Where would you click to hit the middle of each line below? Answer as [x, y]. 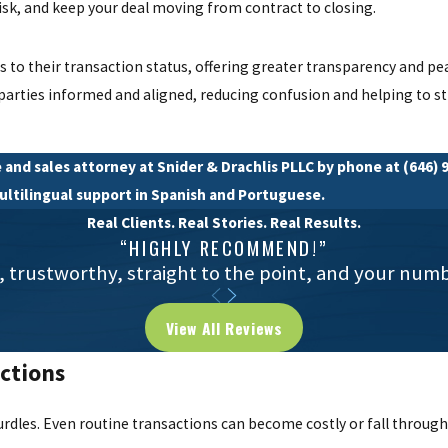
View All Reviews [224, 327]
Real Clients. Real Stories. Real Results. [224, 222]
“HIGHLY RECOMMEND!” [224, 247]
